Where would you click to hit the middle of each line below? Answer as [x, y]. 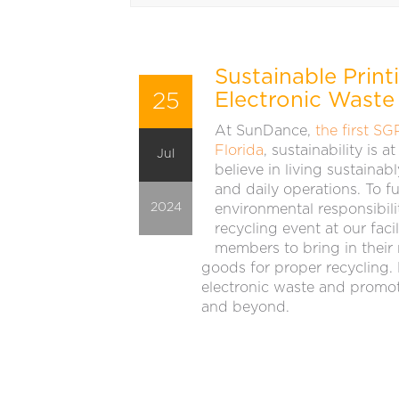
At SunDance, [265, 131]
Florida [239, 151]
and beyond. [245, 308]
